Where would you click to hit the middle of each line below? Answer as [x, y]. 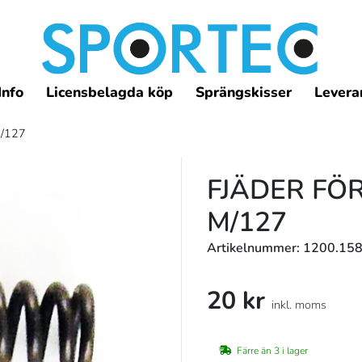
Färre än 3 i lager [272, 351]
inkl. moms [299, 304]
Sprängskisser [244, 93]
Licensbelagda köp [110, 93]
